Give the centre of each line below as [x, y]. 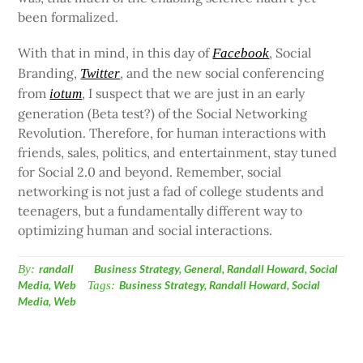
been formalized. [68, 17]
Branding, [49, 73]
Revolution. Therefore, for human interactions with [173, 132]
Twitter [100, 73]
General [203, 269]
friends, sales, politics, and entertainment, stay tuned [178, 152]
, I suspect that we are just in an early [194, 93]
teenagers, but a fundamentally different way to [160, 210]
